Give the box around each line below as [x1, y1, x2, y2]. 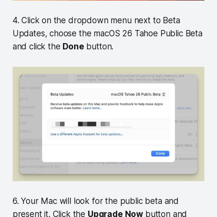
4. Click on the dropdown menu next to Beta [12, 15, 180, 25]
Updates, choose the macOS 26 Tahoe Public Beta [12, 28, 202, 38]
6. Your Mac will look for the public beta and [12, 196, 179, 206]
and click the [12, 41, 63, 51]
